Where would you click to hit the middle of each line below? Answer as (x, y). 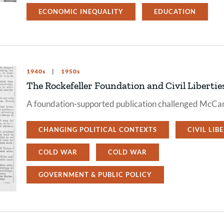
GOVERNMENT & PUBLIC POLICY (95, 174)
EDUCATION (175, 11)
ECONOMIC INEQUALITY (81, 11)
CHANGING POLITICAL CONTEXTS (98, 129)
